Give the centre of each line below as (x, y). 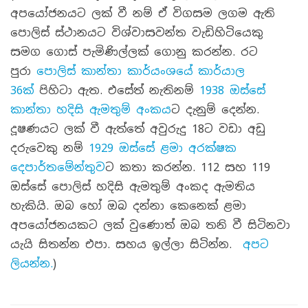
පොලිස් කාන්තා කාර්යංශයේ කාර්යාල (141, 71)
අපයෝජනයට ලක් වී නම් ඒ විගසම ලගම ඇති (143, 13)
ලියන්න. (32, 264)
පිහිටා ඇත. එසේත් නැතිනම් (119, 90)
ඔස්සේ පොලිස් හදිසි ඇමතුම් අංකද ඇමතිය (133, 187)
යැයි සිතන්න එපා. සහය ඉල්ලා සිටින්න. (126, 244)
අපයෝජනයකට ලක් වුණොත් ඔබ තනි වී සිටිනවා (150, 225)
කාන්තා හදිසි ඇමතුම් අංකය (91, 110)
